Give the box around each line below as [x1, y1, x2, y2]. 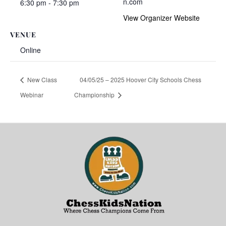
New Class [26, 75, 57, 84]
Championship [74, 90, 117, 99]
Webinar [20, 90, 43, 99]
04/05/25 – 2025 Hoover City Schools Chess [80, 75, 202, 84]
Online [20, 44, 41, 55]
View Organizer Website [123, 12, 200, 23]
